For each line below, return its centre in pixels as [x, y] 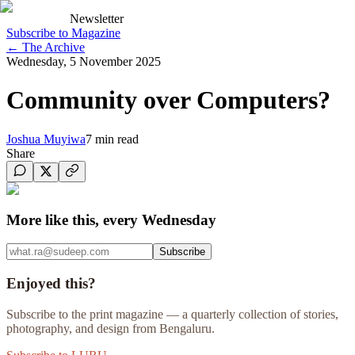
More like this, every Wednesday [111, 219]
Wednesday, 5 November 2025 [84, 61]
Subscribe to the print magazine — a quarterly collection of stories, [172, 314]
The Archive [52, 47]
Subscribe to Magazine [63, 33]
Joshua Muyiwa [46, 139]
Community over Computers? [168, 100]
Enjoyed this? [51, 284]
